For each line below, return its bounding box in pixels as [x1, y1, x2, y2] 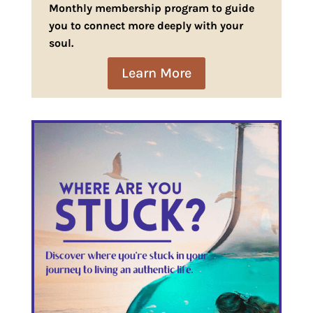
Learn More [121, 65, 191, 82]
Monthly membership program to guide [48, 1, 254, 15]
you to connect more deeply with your [48, 19, 243, 33]
